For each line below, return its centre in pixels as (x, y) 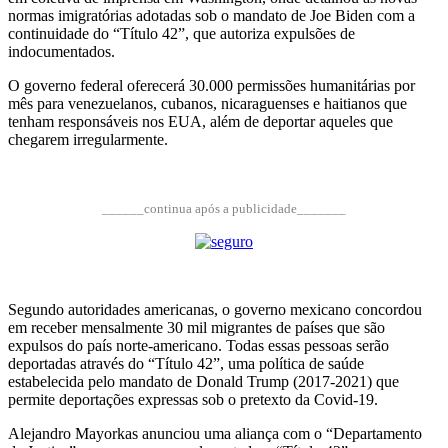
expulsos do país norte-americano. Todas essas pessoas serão (198, 346)
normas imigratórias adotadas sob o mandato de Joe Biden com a (211, 16)
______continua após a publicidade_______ (224, 209)
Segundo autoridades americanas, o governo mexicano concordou (215, 310)
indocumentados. (61, 52)
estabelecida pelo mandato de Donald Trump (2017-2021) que (203, 382)
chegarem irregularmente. (88, 140)
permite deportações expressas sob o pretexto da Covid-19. (193, 400)
